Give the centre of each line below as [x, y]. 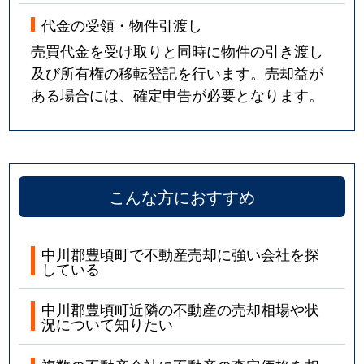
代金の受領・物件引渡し [122, 24]
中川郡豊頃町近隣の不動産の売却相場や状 [181, 309]
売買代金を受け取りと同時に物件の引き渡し [178, 50]
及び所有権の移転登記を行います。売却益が [178, 72]
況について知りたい [108, 324]
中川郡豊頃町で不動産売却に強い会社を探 [181, 254]
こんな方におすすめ [182, 197]
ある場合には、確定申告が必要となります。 [178, 94]
